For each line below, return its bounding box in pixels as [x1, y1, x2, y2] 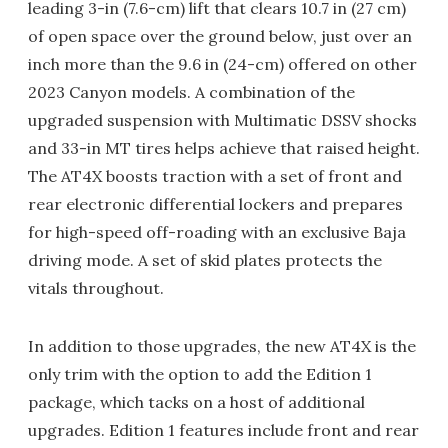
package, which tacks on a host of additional [28, 392, 365, 413]
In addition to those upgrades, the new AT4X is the [28, 336, 416, 357]
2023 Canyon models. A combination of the [28, 82, 355, 103]
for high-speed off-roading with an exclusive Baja [28, 222, 406, 243]
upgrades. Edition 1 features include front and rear [28, 420, 419, 441]
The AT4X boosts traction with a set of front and [28, 166, 402, 187]
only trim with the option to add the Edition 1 [28, 364, 372, 385]
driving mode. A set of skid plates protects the [28, 250, 382, 271]
